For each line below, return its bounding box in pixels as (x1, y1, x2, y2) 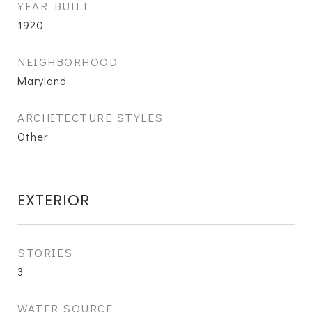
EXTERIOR (17, 190, 90, 210)
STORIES (17, 244, 73, 260)
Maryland (17, 73, 67, 88)
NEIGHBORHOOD (17, 54, 118, 70)
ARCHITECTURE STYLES (17, 109, 164, 125)
